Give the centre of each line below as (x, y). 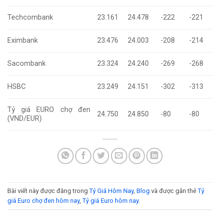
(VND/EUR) (25, 119)
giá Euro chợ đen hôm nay (43, 200)
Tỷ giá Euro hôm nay (110, 200)
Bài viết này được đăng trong (48, 191)
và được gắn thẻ (174, 191)
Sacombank (27, 64)
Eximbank (23, 41)
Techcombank (30, 18)
